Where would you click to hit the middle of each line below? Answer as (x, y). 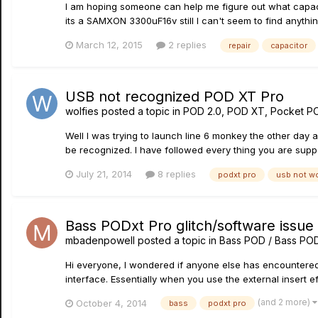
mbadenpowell (100, 240)
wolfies (82, 111)
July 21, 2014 (104, 174)
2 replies (186, 45)
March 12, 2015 (109, 45)
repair (240, 46)
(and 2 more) (285, 302)
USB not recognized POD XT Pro (175, 97)
